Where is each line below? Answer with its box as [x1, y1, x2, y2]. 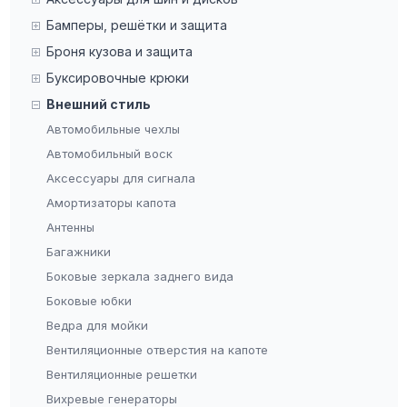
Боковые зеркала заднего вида [45, 269, 233, 284]
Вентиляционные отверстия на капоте [45, 342, 268, 358]
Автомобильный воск [45, 146, 173, 162]
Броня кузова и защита [45, 44, 193, 60]
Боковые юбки [45, 293, 132, 309]
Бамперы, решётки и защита [45, 17, 227, 34]
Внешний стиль [45, 96, 151, 113]
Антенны [45, 220, 94, 235]
